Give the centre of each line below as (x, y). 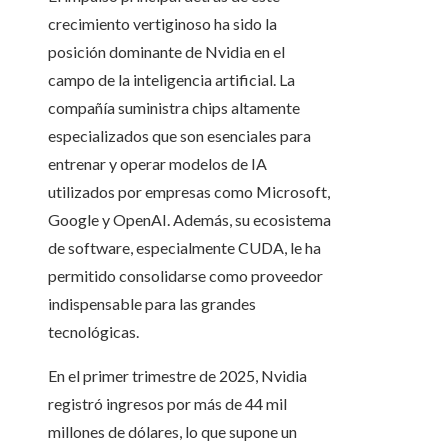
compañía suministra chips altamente (174, 108)
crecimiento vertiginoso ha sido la (162, 24)
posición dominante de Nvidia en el (166, 52)
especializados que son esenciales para (179, 136)
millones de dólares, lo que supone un (172, 432)
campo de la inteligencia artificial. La (171, 80)
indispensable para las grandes (152, 304)
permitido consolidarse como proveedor (185, 276)
